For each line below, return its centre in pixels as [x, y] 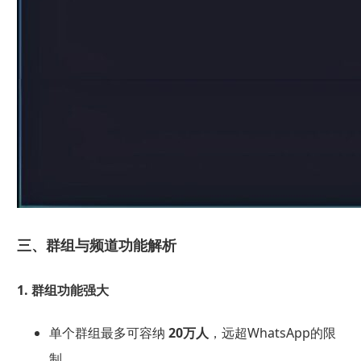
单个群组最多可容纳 [108, 332]
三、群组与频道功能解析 [96, 245]
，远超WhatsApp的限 [272, 332]
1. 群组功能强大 [62, 290]
